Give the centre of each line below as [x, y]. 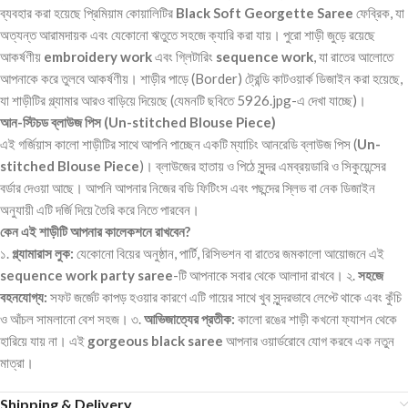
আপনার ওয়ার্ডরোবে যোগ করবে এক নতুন [309, 341]
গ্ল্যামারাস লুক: [43, 254]
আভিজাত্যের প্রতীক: [189, 319]
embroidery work [98, 57]
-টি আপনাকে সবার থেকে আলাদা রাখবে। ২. [265, 275]
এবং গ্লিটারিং [184, 57]
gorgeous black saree [155, 341]
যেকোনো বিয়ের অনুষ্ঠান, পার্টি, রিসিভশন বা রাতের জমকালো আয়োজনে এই [229, 254]
